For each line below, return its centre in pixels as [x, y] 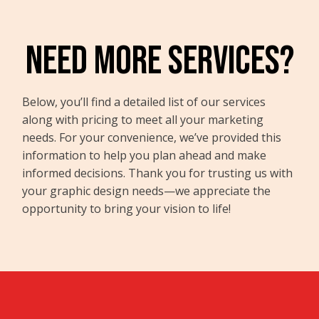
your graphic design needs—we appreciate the [147, 191]
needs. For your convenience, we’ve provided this [152, 138]
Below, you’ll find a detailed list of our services [144, 102]
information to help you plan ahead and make [145, 156]
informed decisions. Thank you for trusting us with [158, 173]
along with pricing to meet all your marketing [143, 120]
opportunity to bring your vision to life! [127, 209]
